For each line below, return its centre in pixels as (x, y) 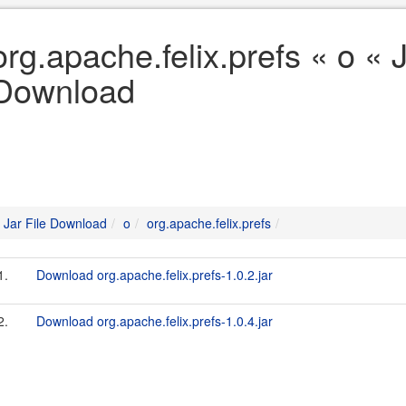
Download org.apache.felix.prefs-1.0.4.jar (155, 321)
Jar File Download (55, 223)
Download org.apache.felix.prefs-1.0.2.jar (155, 275)
